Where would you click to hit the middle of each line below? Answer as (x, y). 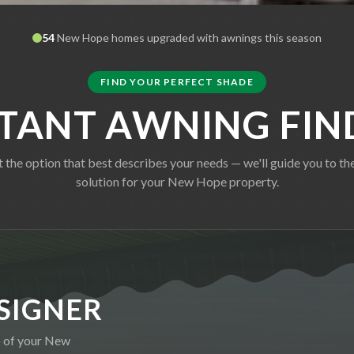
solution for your (121, 181)
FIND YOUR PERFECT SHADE (177, 82)
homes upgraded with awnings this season (215, 38)
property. (252, 181)
